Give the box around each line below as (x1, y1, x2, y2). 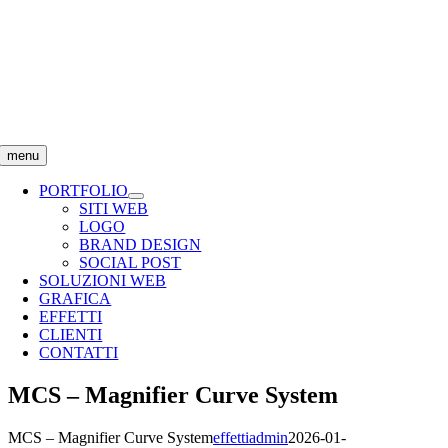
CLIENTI (39, 326, 103, 343)
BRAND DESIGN (79, 236, 202, 253)
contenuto (7, 43, 69, 60)
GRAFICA (39, 290, 112, 307)
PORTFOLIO (39, 182, 129, 199)
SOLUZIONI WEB (39, 272, 167, 289)
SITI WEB (79, 200, 149, 217)
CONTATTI (39, 344, 119, 361)
